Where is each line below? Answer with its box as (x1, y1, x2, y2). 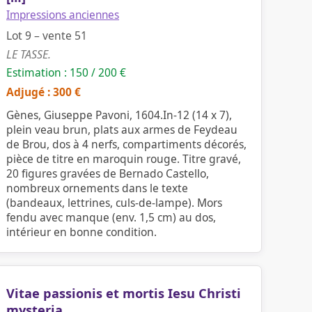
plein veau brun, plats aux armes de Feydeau (6, 122, 237, 137)
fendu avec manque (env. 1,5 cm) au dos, (6, 210, 216, 225)
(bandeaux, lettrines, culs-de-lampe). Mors (6, 195, 222, 210)
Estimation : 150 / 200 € (6, 65, 126, 80)
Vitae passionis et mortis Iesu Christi (6, 285, 241, 302)
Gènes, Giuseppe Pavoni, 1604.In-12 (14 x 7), (6, 107, 232, 123)
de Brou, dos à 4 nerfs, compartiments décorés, (6, 136, 247, 152)
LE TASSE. (6, 47, 51, 62)
